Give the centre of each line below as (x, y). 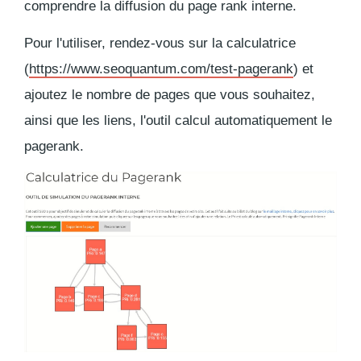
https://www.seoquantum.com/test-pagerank (161, 68)
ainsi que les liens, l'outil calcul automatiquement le (178, 120)
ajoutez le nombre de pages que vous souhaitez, (170, 94)
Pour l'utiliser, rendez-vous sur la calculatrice (160, 43)
